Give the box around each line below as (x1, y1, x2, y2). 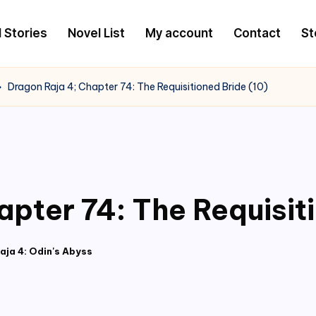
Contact (233, 25, 281, 40)
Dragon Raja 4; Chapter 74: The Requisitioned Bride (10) (8, 80, 268, 93)
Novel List (67, 25, 125, 40)
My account (145, 25, 213, 40)
